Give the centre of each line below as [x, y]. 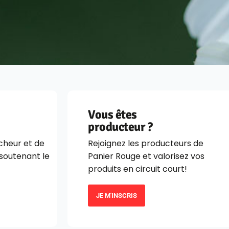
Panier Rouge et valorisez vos [146, 156]
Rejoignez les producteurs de [146, 144]
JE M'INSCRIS [117, 196]
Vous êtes [112, 115]
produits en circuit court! [138, 169]
